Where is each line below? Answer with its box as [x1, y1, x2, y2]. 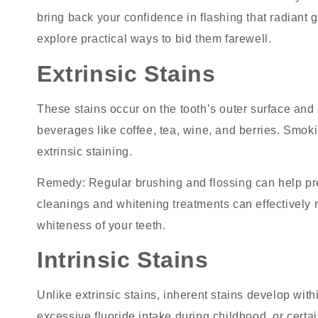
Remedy [37, 176, 82, 189]
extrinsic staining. [37, 145, 133, 158]
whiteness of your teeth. [37, 219, 166, 231]
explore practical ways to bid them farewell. [37, 33, 272, 45]
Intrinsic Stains [37, 247, 209, 273]
